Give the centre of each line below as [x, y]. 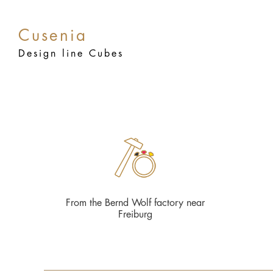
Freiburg [135, 214]
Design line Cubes [71, 54]
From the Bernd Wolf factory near [135, 203]
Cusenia [53, 36]
